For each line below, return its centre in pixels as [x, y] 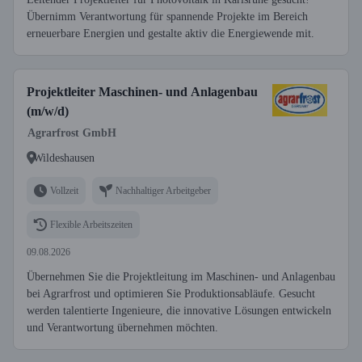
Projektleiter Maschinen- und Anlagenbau [142, 92]
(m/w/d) [48, 111]
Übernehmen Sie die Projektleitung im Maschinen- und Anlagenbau [181, 277]
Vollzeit [64, 190]
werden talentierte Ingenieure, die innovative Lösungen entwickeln [179, 311]
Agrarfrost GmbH [72, 133]
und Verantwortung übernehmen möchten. [122, 328]
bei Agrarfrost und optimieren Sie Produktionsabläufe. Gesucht [171, 294]
